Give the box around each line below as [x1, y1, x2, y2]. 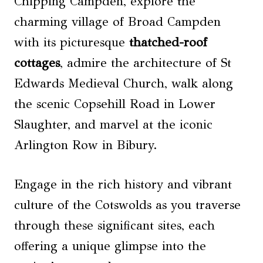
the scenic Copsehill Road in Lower [14, 96, 215, 112]
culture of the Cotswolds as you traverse [14, 197, 241, 213]
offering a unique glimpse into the [14, 238, 206, 254]
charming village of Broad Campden [14, 14, 221, 30]
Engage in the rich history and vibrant [14, 177, 232, 193]
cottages [14, 55, 60, 71]
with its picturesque [14, 35, 129, 50]
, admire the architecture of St [60, 55, 231, 71]
